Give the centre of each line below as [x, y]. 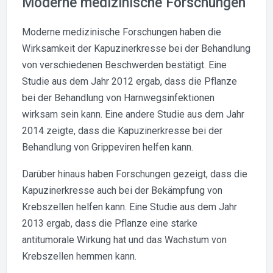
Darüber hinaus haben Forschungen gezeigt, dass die [135, 174]
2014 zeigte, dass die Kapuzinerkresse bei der [122, 130]
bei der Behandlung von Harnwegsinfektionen [118, 97]
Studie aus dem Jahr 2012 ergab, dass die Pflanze [129, 81]
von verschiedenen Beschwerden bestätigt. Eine [124, 65]
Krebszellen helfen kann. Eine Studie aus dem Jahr [129, 207]
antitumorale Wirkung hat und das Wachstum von [124, 239]
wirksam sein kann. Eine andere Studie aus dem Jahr [133, 114]
